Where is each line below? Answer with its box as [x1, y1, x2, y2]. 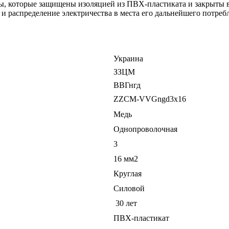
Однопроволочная [113, 124, 177, 133]
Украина [113, 54, 143, 63]
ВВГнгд [113, 80, 141, 89]
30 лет [113, 198, 137, 208]
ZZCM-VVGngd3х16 [113, 94, 186, 103]
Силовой [113, 184, 145, 193]
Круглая [113, 169, 142, 178]
